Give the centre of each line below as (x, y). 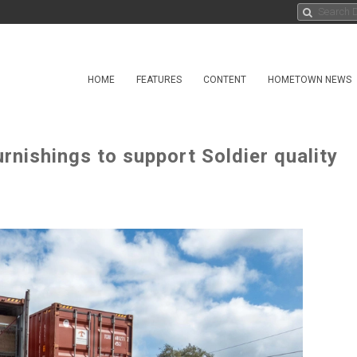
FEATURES (159, 80)
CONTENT (225, 80)
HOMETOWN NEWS (310, 80)
